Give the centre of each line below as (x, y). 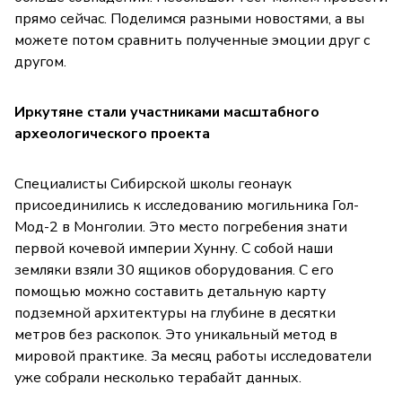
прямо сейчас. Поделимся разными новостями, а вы (189, 19)
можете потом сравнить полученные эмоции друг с (192, 41)
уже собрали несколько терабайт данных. (158, 378)
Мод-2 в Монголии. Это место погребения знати (181, 227)
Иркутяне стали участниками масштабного (167, 113)
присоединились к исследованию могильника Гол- (187, 206)
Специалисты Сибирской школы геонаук (153, 184)
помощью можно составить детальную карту (170, 292)
